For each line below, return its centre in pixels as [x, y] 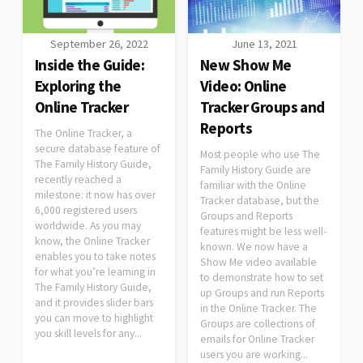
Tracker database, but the [260, 200]
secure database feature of [98, 148]
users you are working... [254, 354]
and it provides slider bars [94, 302]
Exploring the [78, 85]
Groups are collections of [258, 323]
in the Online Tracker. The [258, 308]
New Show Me [246, 64]
